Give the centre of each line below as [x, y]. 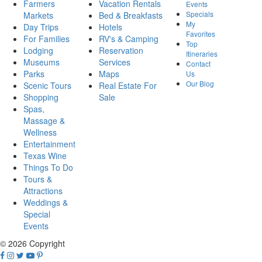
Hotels [111, 27]
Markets [38, 15]
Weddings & [46, 203]
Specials [200, 14]
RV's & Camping [129, 39]
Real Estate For [128, 86]
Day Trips [41, 27]
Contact [198, 64]
